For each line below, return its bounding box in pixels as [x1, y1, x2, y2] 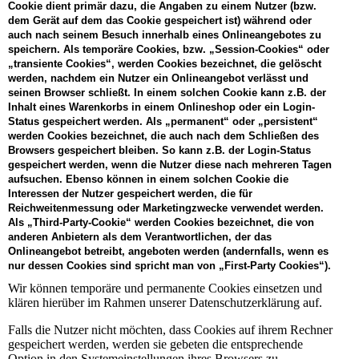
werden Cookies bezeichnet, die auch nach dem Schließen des [8, 129, 319, 142]
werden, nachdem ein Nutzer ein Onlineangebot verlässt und [8, 71, 309, 84]
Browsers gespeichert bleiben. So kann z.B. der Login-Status [8, 143, 311, 156]
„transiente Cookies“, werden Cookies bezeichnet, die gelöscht [8, 57, 321, 70]
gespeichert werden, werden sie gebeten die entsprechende [8, 337, 303, 351]
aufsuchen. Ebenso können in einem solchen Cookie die [8, 172, 288, 185]
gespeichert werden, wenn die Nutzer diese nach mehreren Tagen [8, 158, 332, 171]
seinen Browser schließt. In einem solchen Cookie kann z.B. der [8, 86, 326, 99]
